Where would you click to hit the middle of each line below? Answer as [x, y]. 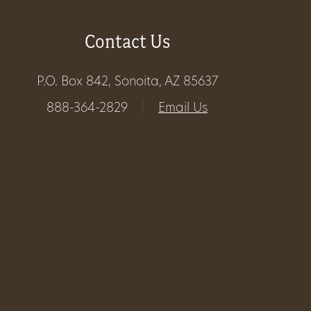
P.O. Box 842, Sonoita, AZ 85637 [127, 83]
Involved [61, 57]
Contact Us [127, 42]
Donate [54, 185]
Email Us [183, 109]
